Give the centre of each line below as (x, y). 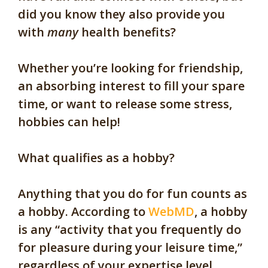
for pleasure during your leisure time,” (130, 248)
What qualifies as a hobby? (98, 158)
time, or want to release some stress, (125, 104)
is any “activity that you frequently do (130, 230)
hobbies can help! (71, 122)
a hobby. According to (83, 212)
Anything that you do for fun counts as (133, 194)
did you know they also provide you (121, 14)
